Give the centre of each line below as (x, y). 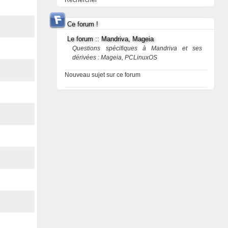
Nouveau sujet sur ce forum (103, 75)
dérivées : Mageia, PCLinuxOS (115, 58)
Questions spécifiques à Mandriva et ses (137, 48)
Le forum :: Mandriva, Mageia (111, 39)
